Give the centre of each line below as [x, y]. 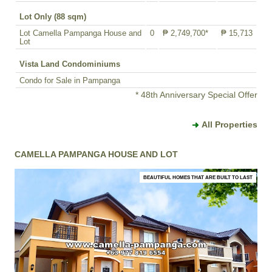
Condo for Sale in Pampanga [70, 80]
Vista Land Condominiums [70, 64]
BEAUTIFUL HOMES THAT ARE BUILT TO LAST [198, 177]
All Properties [229, 124]
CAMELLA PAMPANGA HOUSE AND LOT [96, 154]
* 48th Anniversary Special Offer [196, 94]
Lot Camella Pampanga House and [80, 33]
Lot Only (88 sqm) [53, 17]
